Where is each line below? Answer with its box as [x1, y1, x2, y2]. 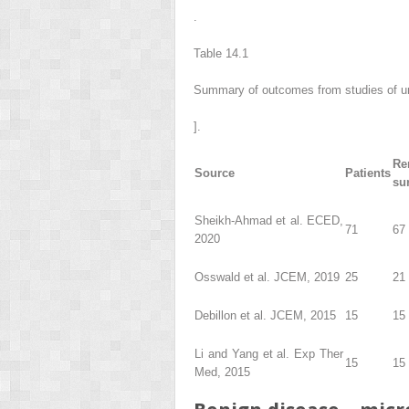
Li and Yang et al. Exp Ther [194, 346, 343, 361]
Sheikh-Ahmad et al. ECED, [194, 213, 343, 227]
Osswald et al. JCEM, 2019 [194, 269, 340, 284]
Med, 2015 [194, 364, 250, 379]
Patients [345, 165, 391, 180]
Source [194, 165, 235, 180]
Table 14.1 [194, 46, 248, 60]
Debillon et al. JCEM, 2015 [194, 308, 336, 322]
